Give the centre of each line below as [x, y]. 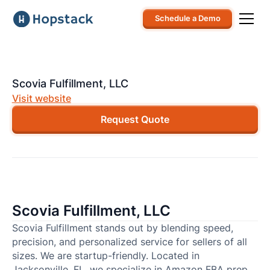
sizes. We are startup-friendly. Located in [105, 256]
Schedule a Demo [187, 19]
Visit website [41, 98]
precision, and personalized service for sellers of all [129, 242]
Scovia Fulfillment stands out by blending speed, [122, 228]
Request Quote [135, 119]
